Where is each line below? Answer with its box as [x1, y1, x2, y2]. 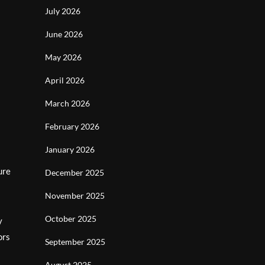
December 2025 [45, 167, 104, 177]
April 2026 [45, 75, 85, 85]
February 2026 [45, 121, 99, 131]
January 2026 [45, 144, 95, 154]
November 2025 [45, 190, 105, 201]
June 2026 [45, 29, 83, 39]
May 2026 [45, 52, 82, 62]
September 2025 [45, 237, 105, 247]
